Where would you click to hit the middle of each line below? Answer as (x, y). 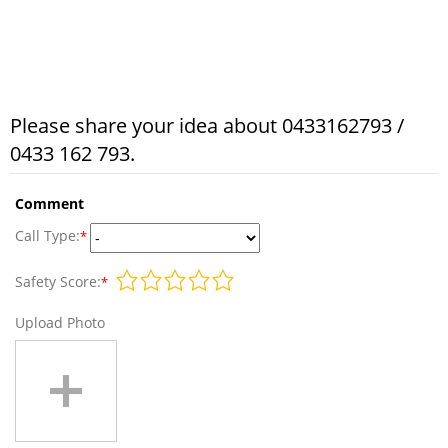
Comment (49, 204)
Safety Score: (58, 282)
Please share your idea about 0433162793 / (207, 126)
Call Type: (47, 236)
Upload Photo (60, 323)
